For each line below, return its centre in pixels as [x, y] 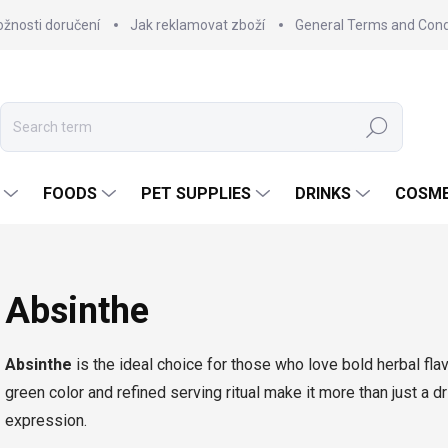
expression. [46, 420]
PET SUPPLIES [196, 193]
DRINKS [323, 193]
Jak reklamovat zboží [197, 24]
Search [377, 127]
